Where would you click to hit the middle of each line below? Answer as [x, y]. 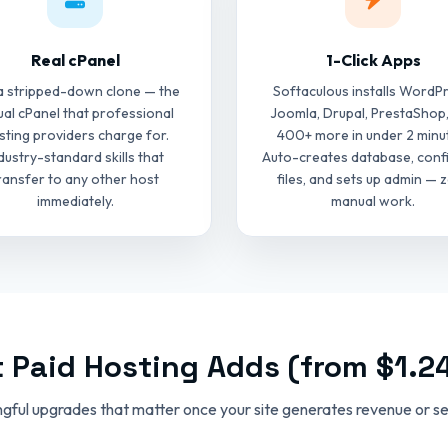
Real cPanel [75, 60]
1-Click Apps [373, 60]
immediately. [75, 201]
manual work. [373, 201]
